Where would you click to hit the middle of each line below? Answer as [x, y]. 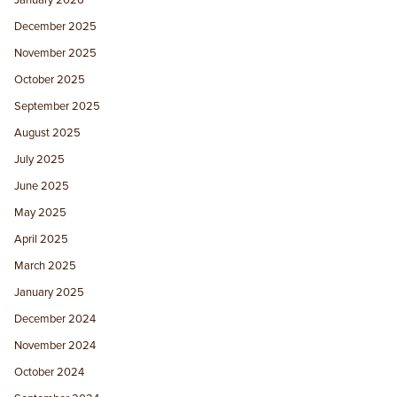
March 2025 [46, 265]
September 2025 [58, 106]
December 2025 [56, 26]
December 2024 [55, 319]
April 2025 [42, 239]
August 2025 [48, 132]
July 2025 [40, 159]
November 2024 [55, 345]
